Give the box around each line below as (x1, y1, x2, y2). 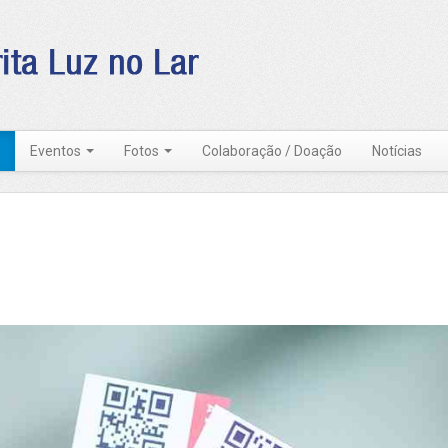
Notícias (372, 143, 422, 159)
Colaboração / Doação (202, 143, 342, 159)
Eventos (30, 143, 84, 159)
